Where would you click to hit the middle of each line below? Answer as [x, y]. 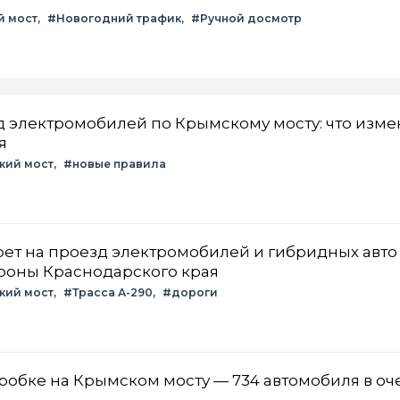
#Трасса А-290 [108, 292]
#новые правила [115, 163]
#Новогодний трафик [114, 18]
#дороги [190, 292]
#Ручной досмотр [246, 18]
